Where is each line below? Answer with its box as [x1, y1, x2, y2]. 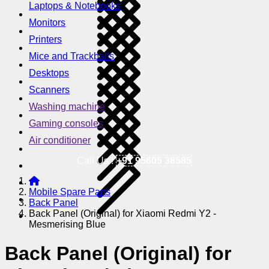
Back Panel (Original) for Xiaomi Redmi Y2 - [29, 208, 216, 219]
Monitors [29, 17, 65, 28]
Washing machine [29, 101, 105, 112]
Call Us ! [77, 155, 116, 166]
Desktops [29, 67, 69, 78]
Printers [29, 34, 62, 44]
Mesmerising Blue [29, 219, 106, 229]
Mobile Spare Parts [29, 186, 110, 197]
